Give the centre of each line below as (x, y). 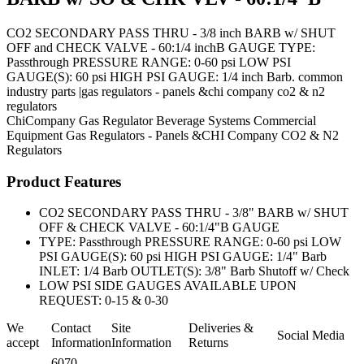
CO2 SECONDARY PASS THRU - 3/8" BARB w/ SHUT (194, 213)
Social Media (311, 336)
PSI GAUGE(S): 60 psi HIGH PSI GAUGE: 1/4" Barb (183, 257)
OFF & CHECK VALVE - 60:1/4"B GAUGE (159, 227)
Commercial (285, 120)
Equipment (35, 135)
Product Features (64, 181)
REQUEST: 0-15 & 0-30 (104, 301)
